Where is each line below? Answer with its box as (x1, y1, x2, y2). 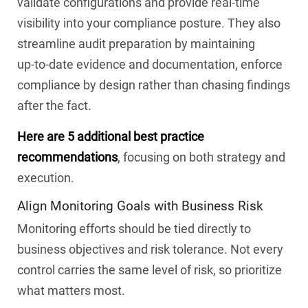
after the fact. (17, 98, 91, 113)
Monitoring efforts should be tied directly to (17, 221, 251, 236)
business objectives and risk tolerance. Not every (17, 242, 283, 257)
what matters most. (17, 283, 125, 298)
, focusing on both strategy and (118, 149, 285, 164)
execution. (17, 170, 74, 185)
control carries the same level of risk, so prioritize (17, 263, 282, 278)
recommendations (17, 149, 118, 164)
